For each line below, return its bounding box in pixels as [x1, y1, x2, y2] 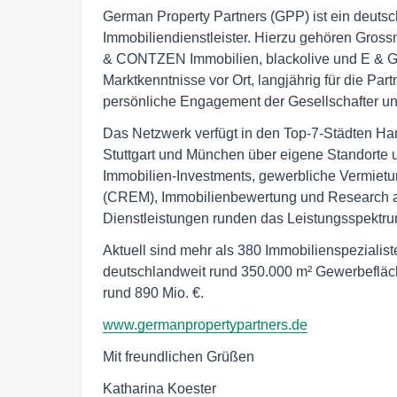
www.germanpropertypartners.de [103, 316, 307, 332]
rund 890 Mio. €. [103, 284, 204, 300]
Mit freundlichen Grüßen [103, 348, 254, 364]
